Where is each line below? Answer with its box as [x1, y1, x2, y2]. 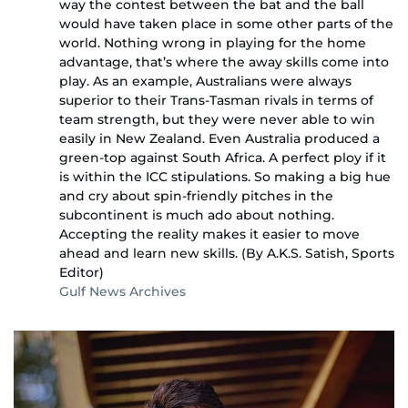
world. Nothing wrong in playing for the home [59, 35, 366, 52]
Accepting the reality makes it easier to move [59, 226, 360, 243]
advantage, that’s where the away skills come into [59, 54, 389, 71]
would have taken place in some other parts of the [59, 15, 393, 33]
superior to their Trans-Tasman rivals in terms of [59, 92, 373, 109]
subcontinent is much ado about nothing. [59, 207, 334, 224]
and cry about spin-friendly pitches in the [59, 188, 333, 205]
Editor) [59, 264, 104, 281]
